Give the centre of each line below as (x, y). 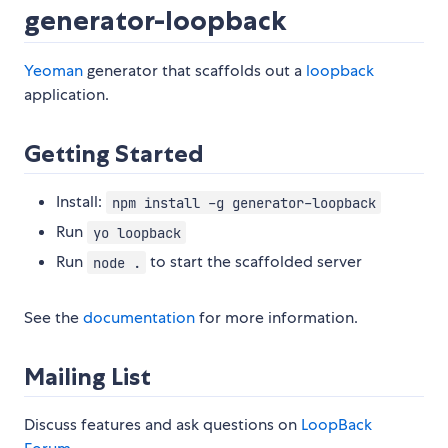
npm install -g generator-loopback (243, 202)
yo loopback (136, 232)
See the (53, 318)
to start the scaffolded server (254, 262)
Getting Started (114, 154)
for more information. (276, 318)
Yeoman (53, 71)
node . (116, 262)
